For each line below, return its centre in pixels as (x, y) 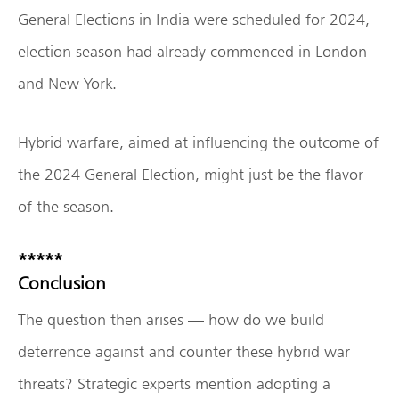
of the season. (66, 207)
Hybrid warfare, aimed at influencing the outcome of (198, 142)
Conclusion (62, 283)
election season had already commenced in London (192, 52)
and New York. (67, 84)
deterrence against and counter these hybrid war (184, 351)
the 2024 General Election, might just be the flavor (191, 175)
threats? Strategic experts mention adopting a (174, 383)
